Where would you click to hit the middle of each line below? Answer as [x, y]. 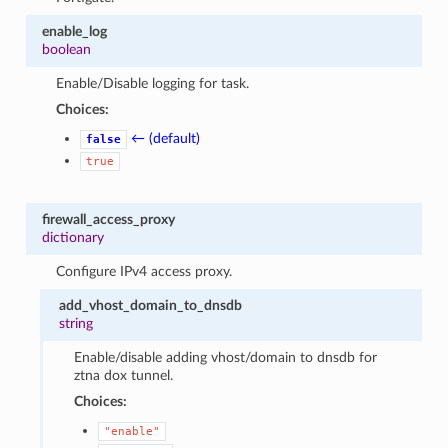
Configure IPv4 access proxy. [144, 271]
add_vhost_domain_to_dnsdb [151, 305]
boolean [66, 49]
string [76, 323]
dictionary [72, 237]
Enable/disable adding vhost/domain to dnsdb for [225, 357]
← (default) [166, 138]
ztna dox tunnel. [123, 375]
